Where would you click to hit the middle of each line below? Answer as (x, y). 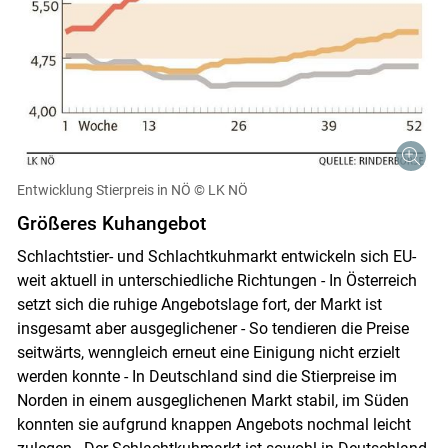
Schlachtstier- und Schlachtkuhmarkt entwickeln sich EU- (216, 256)
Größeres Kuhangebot (111, 223)
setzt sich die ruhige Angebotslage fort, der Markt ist (199, 304)
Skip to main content (223, 343)
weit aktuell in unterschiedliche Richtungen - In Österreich (216, 280)
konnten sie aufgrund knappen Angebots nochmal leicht (213, 424)
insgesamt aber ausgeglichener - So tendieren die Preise (212, 328)
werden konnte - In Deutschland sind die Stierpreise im (206, 376)
